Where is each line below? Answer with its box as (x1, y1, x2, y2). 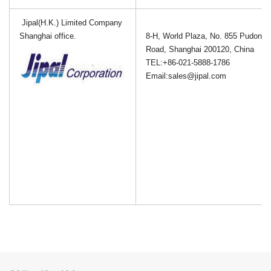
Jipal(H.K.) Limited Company (22, 18, 122, 28)
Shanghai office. (19, 31, 76, 41)
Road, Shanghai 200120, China (146, 45, 254, 54)
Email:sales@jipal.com (146, 71, 226, 81)
